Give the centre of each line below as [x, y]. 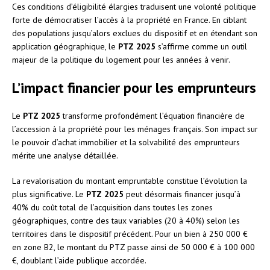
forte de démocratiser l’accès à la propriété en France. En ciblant [129, 20]
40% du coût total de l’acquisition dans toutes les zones [112, 207]
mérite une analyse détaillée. [65, 155]
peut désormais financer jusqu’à [182, 194]
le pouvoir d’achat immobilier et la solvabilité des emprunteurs [126, 142]
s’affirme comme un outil [201, 46]
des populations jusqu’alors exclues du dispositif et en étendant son [135, 33]
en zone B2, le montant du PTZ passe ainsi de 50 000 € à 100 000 [133, 247]
